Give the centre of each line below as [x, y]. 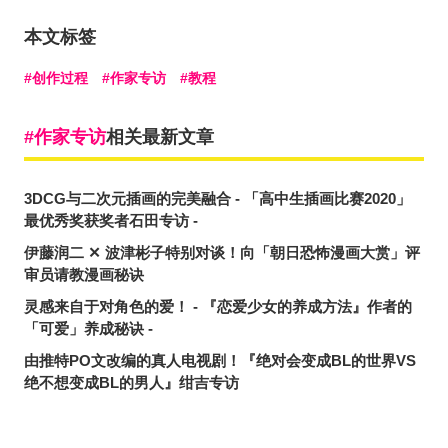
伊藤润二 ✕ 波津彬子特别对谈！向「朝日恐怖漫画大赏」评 [222, 252]
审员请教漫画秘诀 [84, 274]
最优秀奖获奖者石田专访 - [111, 220]
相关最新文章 [160, 136]
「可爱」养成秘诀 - [88, 328]
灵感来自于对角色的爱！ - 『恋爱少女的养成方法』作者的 [218, 306]
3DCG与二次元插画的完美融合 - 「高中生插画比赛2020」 [217, 198]
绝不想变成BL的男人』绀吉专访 [131, 382]
